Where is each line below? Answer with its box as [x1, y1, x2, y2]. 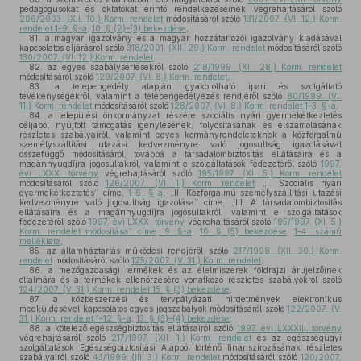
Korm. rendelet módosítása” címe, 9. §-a [19, 226, 193, 236]
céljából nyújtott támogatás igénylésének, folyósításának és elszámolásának [19, 120, 342, 130]
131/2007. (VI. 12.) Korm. [243, 14, 342, 23]
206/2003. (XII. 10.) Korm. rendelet [19, 14, 163, 23]
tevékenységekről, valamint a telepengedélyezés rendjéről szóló [19, 91, 287, 101]
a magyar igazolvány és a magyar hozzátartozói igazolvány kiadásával [40, 33, 342, 43]
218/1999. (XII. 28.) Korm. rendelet [193, 62, 342, 72]
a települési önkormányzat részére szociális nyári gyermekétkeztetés [43, 110, 342, 120]
